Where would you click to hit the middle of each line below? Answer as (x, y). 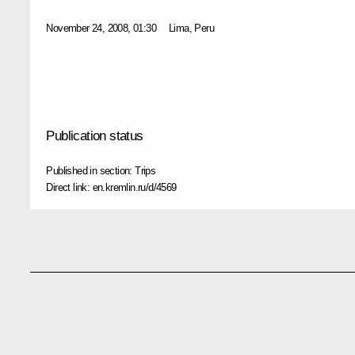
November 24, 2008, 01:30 (101, 28)
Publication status (95, 136)
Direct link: (69, 187)
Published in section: (91, 170)
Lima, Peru (191, 28)
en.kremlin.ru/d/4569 (134, 187)
